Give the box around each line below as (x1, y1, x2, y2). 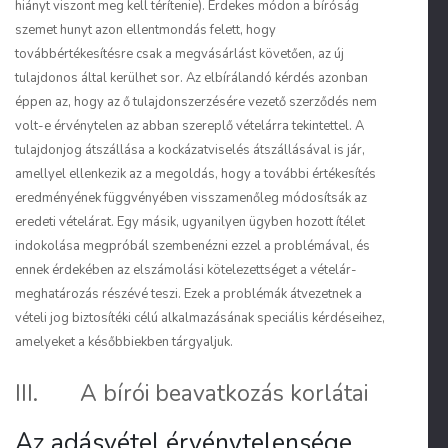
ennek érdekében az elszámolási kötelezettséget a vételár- (15, 261, 357, 279)
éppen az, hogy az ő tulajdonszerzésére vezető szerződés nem (15, 93, 377, 111)
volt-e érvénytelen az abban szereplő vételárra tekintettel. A (15, 117, 364, 135)
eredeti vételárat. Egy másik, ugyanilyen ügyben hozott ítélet (15, 213, 365, 231)
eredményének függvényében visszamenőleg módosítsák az (15, 189, 367, 207)
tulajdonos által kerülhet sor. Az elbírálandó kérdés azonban (15, 69, 368, 87)
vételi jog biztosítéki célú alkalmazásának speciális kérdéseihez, (15, 309, 385, 327)
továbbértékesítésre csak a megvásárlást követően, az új (15, 45, 344, 63)
